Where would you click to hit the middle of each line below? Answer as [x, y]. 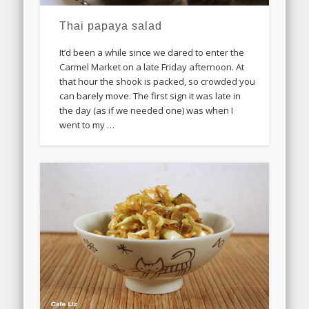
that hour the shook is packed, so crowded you [158, 81]
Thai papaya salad [111, 26]
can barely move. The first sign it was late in [150, 96]
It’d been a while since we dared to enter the [152, 52]
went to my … [87, 124]
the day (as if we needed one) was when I [147, 110]
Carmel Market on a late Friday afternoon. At [152, 67]
